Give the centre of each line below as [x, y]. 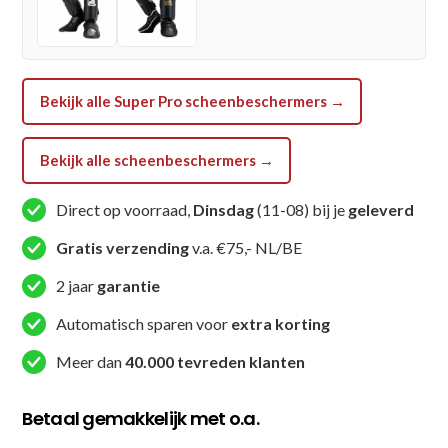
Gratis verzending [123, 247]
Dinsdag [224, 209]
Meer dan [91, 361]
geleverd [381, 209]
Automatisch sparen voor [144, 323]
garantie [129, 285]
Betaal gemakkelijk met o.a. [140, 418]
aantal [40, 107]
